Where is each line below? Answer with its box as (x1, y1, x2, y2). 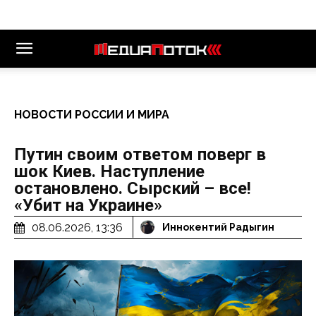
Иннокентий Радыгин (162, 221, 274, 233)
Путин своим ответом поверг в (14, 145, 266, 164)
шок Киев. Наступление (14, 162, 205, 181)
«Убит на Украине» (14, 195, 162, 215)
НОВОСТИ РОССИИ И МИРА (14, 108, 169, 121)
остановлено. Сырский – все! (14, 178, 251, 198)
